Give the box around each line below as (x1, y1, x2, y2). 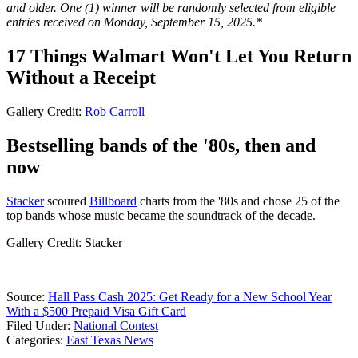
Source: (6, 289, 48, 304)
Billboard (89, 193, 137, 208)
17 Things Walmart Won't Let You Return (6, 46, 352, 67)
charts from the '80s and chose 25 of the (137, 193, 340, 208)
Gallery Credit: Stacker (6, 235, 122, 249)
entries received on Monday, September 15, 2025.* (6, 15, 262, 30)
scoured (44, 193, 89, 208)
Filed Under (6, 318, 67, 332)
